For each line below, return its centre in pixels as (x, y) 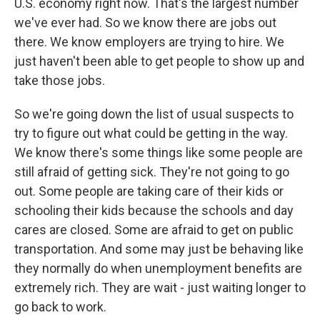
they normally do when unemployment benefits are (158, 268)
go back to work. (60, 307)
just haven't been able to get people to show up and (159, 61)
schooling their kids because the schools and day (154, 210)
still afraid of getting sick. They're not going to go (152, 172)
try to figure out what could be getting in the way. (151, 133)
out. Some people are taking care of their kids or (149, 191)
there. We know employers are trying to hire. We (149, 42)
